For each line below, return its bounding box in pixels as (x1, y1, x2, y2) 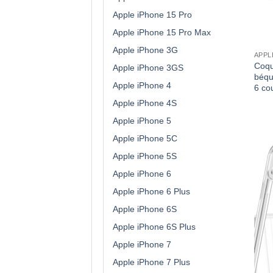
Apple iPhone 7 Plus (113, 257, 190, 267)
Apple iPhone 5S (113, 151, 177, 161)
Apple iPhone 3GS (113, 62, 183, 73)
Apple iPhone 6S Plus (113, 221, 196, 232)
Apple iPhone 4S (113, 97, 177, 108)
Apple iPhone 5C (113, 133, 177, 143)
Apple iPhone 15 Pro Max (113, 27, 211, 37)
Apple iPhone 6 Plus (113, 186, 190, 196)
